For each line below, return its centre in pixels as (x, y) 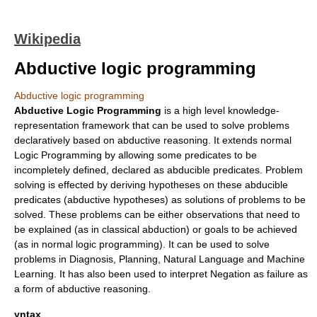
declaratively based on (66, 140)
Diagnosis (91, 259)
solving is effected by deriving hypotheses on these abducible (151, 185)
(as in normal (45, 244)
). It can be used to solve (214, 244)
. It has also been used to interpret (132, 274)
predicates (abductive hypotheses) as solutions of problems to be (160, 200)
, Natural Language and (212, 259)
